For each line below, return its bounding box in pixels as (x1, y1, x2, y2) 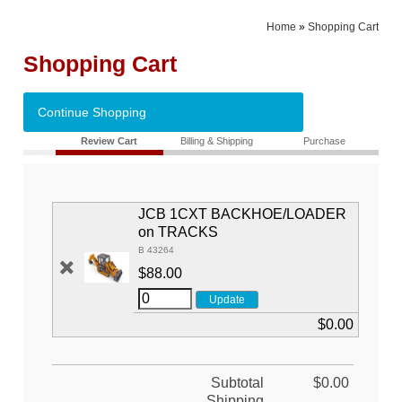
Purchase (303, 135, 346, 147)
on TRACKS (138, 224, 219, 240)
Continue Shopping (38, 104, 147, 119)
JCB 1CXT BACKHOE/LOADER (138, 206, 347, 223)
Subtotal (211, 375, 265, 391)
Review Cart (81, 135, 138, 147)
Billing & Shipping (180, 135, 254, 147)
